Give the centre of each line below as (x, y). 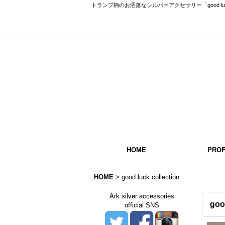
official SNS (142, 205)
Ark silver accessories (142, 196)
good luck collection (150, 177)
